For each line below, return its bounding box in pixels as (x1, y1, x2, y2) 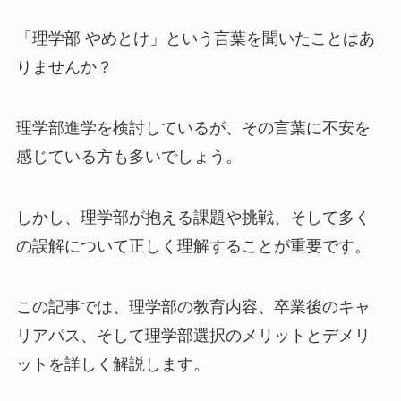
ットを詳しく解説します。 (15, 354, 209, 373)
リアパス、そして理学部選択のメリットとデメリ (15, 326, 371, 345)
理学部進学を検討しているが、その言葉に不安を (15, 119, 371, 138)
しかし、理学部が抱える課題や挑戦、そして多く (15, 209, 371, 227)
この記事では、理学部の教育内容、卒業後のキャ (15, 297, 371, 316)
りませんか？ (15, 58, 113, 77)
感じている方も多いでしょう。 (15, 148, 242, 166)
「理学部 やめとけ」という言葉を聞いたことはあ (15, 30, 375, 48)
